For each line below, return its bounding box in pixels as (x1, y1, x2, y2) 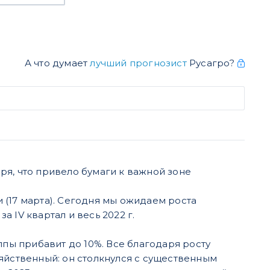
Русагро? (186, 57, 237, 69)
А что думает (24, 57, 90, 69)
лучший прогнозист (90, 57, 187, 69)
